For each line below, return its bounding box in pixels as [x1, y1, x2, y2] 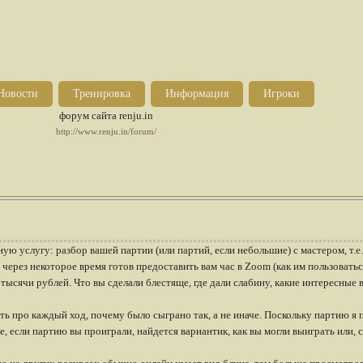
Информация [165, 88, 228, 100]
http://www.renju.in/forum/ [55, 127, 156, 136]
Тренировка [73, 88, 130, 100]
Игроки [263, 88, 300, 100]
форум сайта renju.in [58, 109, 153, 122]
